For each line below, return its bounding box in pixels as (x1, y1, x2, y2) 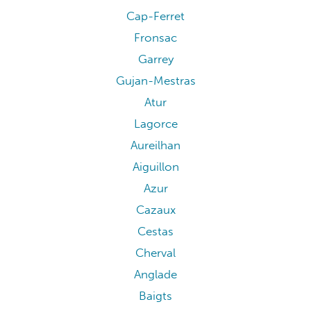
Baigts (139, 288, 172, 303)
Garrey (137, 51, 174, 67)
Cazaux (135, 202, 176, 217)
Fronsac (134, 30, 177, 45)
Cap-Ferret (126, 8, 185, 24)
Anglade (134, 267, 177, 282)
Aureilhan (131, 137, 180, 153)
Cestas (137, 224, 174, 239)
